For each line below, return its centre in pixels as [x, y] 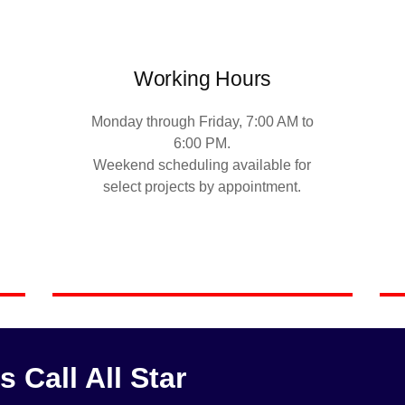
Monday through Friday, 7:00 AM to [202, 121]
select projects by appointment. [202, 186]
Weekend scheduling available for [202, 165]
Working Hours [202, 78]
